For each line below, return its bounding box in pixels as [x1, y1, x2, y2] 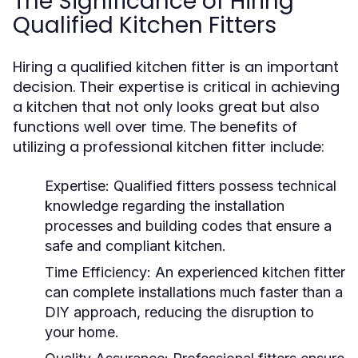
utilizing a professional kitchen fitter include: [13, 137, 324, 157]
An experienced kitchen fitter [151, 264, 345, 280]
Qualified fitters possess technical [109, 177, 336, 194]
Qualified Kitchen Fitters [13, 10, 276, 41]
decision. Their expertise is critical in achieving [13, 77, 340, 97]
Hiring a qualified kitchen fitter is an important [13, 57, 339, 77]
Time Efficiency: [45, 264, 151, 280]
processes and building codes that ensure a [45, 217, 332, 234]
